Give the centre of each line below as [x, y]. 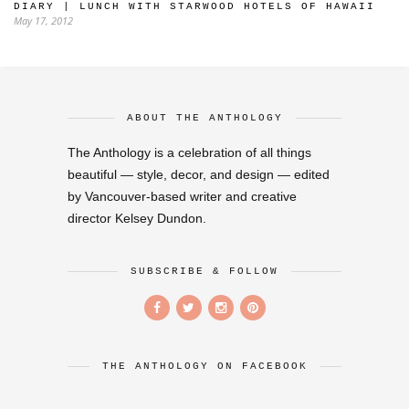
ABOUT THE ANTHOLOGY [204, 117]
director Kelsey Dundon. [137, 218]
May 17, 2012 [43, 20]
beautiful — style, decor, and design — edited [199, 174]
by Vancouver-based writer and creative [182, 196]
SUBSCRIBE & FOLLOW [204, 271]
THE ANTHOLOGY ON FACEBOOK [204, 366]
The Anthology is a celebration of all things [189, 152]
